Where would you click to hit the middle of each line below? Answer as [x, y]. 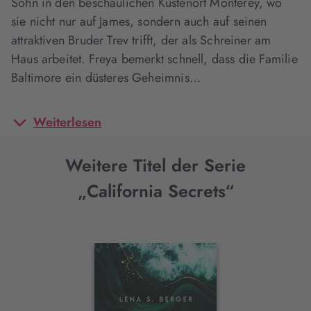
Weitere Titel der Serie [155, 165]
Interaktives [67, 271]
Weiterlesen [67, 122]
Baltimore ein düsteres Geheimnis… [106, 78]
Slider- [47, 297]
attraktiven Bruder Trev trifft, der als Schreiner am [141, 40]
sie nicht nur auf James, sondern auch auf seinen [139, 22]
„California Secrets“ [155, 191]
